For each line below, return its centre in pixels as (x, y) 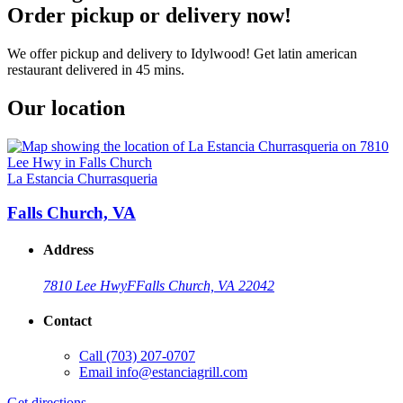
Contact (67, 321)
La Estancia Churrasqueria (82, 178)
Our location (66, 107)
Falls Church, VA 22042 (205, 285)
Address (68, 250)
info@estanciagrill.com (182, 372)
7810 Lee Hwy (85, 285)
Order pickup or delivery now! (149, 15)
